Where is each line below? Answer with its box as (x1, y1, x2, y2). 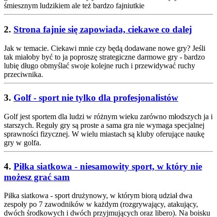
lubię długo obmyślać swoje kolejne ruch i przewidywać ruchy (4, 61, 195, 70)
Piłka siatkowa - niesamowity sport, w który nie (14, 161, 202, 171)
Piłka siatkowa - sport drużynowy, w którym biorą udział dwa (4, 191, 192, 200)
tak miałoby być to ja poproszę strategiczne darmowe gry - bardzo (4, 52, 205, 61)
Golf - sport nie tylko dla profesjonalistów (14, 93, 178, 103)
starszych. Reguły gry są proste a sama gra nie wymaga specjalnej (4, 121, 204, 130)
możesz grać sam (4, 171, 70, 182)
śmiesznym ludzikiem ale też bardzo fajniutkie (4, 1, 144, 10)
